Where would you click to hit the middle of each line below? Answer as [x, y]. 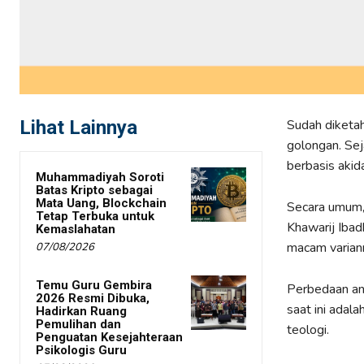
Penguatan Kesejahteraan [109, 338]
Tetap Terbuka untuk [95, 217]
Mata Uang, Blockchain [101, 204]
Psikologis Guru [81, 351]
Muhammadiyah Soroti [100, 178]
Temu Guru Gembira [94, 286]
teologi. [308, 330]
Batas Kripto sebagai [94, 191]
